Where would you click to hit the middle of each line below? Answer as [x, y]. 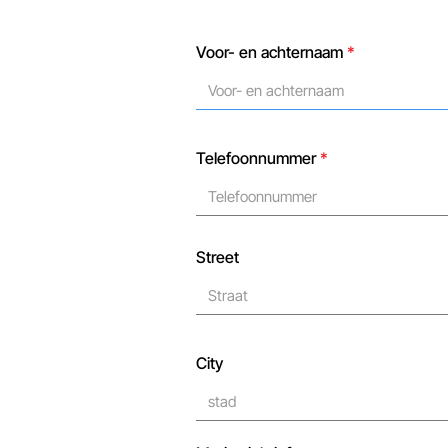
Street [217, 257]
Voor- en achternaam [271, 52]
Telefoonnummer [258, 158]
